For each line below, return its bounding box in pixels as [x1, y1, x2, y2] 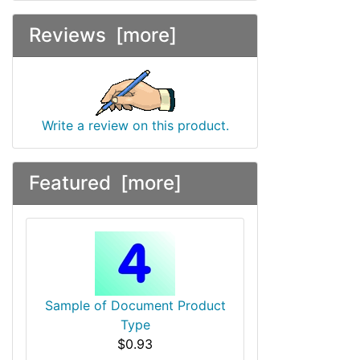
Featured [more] [29, 171, 182, 194]
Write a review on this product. [41, 117, 229, 133]
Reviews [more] [29, 23, 177, 47]
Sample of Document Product [44, 297, 226, 313]
